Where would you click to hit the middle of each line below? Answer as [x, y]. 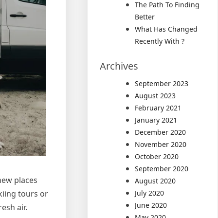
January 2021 [156, 120]
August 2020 [155, 181]
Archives [119, 66]
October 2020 [157, 156]
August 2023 [155, 96]
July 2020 [150, 193]
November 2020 [161, 144]
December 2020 [161, 132]
